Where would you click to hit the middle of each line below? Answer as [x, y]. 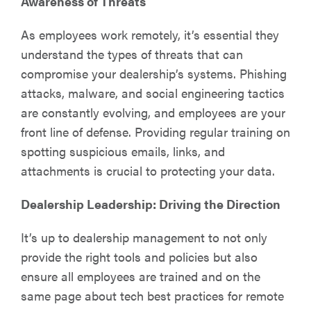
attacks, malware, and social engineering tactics [153, 93]
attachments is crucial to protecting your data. [148, 170]
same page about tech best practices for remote [152, 295]
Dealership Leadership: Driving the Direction [151, 204]
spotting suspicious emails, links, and [123, 151]
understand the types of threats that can [132, 54]
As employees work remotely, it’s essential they [150, 34]
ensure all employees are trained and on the [141, 276]
